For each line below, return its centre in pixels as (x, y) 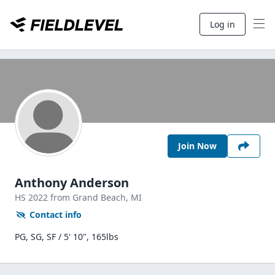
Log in (223, 24)
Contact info (56, 215)
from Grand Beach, (91, 197)
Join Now (197, 146)
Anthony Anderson (72, 183)
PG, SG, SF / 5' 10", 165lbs (67, 237)
